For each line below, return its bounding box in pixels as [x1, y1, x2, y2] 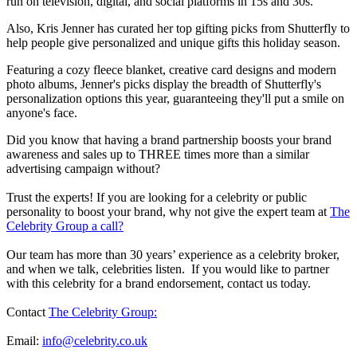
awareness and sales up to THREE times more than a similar [6, 147, 309, 162]
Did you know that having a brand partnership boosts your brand [6, 133, 331, 147]
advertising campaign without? [6, 162, 163, 176]
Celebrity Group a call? [6, 219, 124, 233]
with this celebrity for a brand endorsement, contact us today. [6, 277, 311, 291]
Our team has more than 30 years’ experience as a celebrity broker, [6, 248, 339, 262]
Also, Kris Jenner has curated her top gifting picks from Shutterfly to [6, 22, 350, 36]
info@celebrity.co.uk [42, 334, 147, 348]
